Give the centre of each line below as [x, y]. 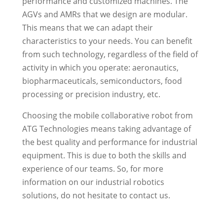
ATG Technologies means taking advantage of [106, 129]
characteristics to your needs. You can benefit [107, 41]
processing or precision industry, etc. [91, 94]
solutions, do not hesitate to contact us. [96, 195]
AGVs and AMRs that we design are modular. [105, 14]
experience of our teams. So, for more [92, 168]
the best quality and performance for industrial [110, 142]
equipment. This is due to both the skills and [104, 155]
